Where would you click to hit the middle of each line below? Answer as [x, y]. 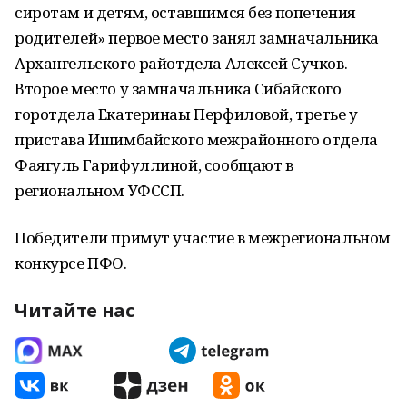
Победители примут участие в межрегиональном [203, 238]
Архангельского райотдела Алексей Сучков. [181, 63]
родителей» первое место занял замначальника [197, 38]
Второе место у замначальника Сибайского [178, 89]
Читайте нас [74, 310]
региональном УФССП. [100, 190]
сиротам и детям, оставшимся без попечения [185, 12]
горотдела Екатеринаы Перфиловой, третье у [186, 114]
